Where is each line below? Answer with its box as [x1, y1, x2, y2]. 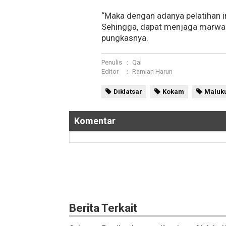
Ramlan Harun [132, 68, 173, 76]
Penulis [101, 59, 123, 67]
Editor [101, 68, 119, 76]
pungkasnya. [101, 33, 149, 43]
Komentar [74, 116, 116, 127]
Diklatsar [114, 88, 143, 96]
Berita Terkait [69, 202, 137, 215]
